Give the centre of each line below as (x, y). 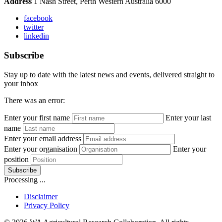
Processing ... (25, 179)
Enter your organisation (41, 149)
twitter (34, 27)
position (16, 159)
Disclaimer (41, 196)
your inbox (21, 83)
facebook (38, 18)
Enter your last (188, 117)
